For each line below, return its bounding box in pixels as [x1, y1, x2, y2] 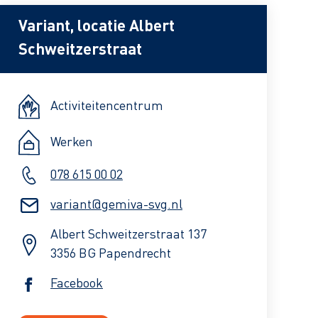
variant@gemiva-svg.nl [50, 199, 182, 212]
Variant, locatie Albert [18, 19, 175, 35]
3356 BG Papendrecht [50, 248, 171, 261]
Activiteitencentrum [50, 100, 163, 114]
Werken [50, 136, 93, 149]
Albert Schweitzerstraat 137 [50, 229, 207, 242]
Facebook [50, 278, 103, 291]
